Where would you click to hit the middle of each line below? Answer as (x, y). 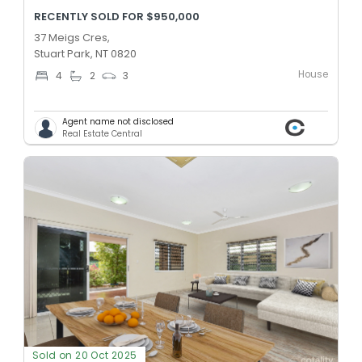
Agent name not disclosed (118, 122)
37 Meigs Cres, (72, 38)
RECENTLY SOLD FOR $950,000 (117, 17)
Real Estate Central (102, 134)
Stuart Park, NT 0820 (85, 54)
